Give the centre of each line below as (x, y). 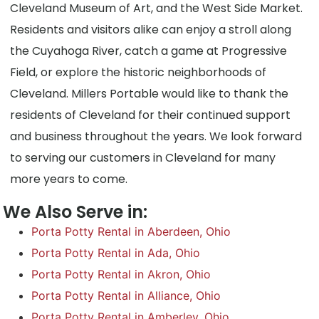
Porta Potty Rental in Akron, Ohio (121, 274)
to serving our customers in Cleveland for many (143, 158)
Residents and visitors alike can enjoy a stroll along (151, 30)
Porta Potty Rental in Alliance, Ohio (126, 296)
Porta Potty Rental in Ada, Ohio (116, 253)
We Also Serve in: (75, 212)
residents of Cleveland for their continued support (151, 115)
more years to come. (69, 179)
